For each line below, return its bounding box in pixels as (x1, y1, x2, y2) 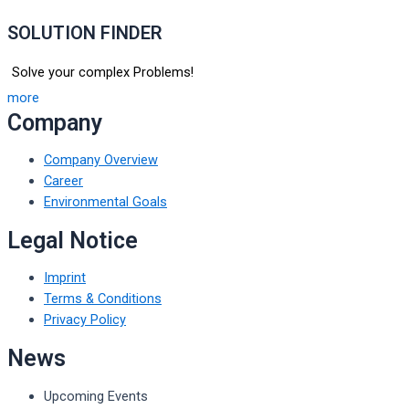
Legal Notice (7, 226, 138, 254)
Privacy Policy (44, 311, 126, 329)
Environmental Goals (44, 194, 167, 211)
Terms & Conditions (44, 290, 162, 308)
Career (44, 173, 83, 190)
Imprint (44, 269, 86, 287)
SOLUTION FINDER (7, 21, 163, 44)
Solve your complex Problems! (12, 63, 194, 80)
